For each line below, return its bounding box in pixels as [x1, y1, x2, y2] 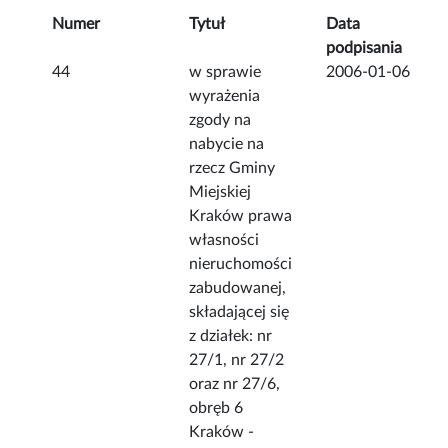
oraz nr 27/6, [189, 376, 281, 393]
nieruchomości [189, 256, 293, 273]
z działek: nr [189, 328, 273, 345]
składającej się [189, 304, 290, 321]
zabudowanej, [189, 280, 287, 297]
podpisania [326, 40, 403, 57]
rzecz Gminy [189, 160, 276, 177]
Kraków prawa [189, 208, 293, 225]
